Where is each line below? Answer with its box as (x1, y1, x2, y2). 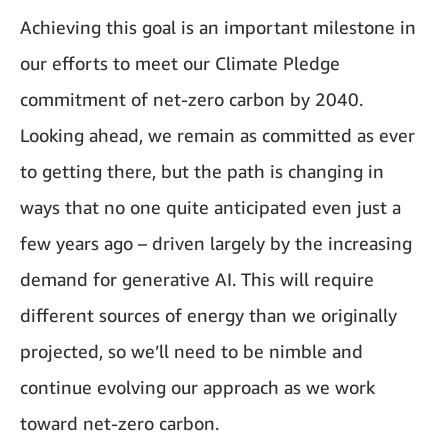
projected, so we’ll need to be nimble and (20, 339, 363, 362)
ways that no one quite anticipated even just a (20, 195, 401, 218)
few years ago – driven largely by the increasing (20, 231, 412, 254)
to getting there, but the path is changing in (20, 159, 384, 182)
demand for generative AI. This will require (20, 267, 374, 290)
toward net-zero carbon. (20, 411, 219, 434)
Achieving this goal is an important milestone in (20, 15, 416, 38)
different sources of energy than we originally (20, 303, 397, 326)
